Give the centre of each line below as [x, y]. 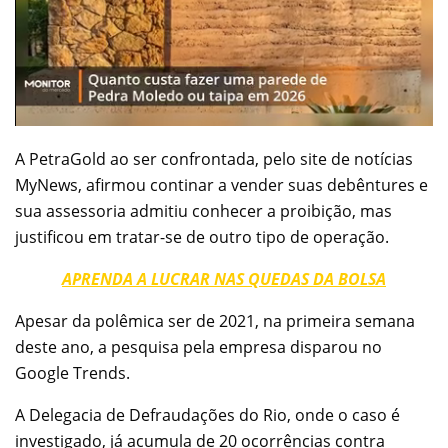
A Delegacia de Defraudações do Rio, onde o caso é [207, 415]
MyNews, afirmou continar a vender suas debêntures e [221, 185]
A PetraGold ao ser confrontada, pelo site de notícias [214, 159]
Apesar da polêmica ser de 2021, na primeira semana [215, 321]
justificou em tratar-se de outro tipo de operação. [204, 237]
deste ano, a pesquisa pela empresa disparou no [198, 347]
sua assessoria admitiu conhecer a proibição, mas [203, 211]
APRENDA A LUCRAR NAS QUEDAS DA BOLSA [224, 279]
